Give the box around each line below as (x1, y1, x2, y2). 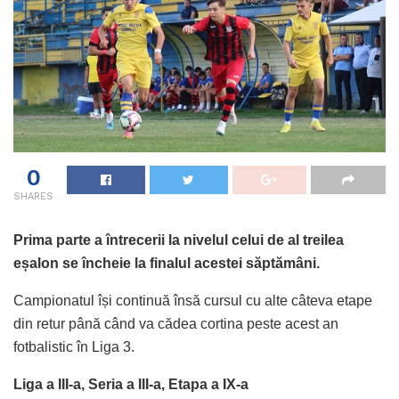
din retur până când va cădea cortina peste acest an (13, 315, 338, 331)
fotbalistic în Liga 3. (13, 338, 134, 354)
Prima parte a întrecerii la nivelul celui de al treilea (13, 232, 344, 248)
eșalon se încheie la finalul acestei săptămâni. (13, 255, 320, 271)
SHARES (13, 190, 53, 202)
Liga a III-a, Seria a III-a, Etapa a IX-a (13, 376, 248, 392)
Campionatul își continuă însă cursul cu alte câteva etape (13, 292, 372, 308)
